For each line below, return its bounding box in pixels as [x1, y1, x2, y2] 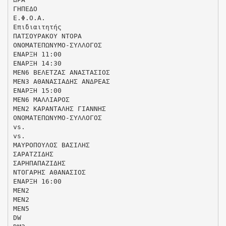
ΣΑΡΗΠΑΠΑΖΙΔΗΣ [13, 159, 66, 167]
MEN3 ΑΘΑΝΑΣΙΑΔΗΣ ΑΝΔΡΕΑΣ [13, 77, 110, 85]
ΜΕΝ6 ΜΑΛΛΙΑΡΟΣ [13, 95, 70, 103]
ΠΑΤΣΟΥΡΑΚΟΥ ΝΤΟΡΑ [13, 32, 82, 40]
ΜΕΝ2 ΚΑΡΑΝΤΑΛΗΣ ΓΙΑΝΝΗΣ [13, 104, 106, 112]
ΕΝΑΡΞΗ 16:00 [13, 177, 62, 185]
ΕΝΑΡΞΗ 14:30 [13, 59, 62, 67]
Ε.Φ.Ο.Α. [13, 14, 45, 22]
